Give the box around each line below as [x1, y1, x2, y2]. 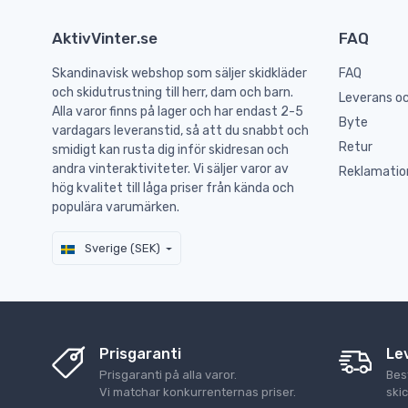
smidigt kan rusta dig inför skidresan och [52, 142, 289, 158]
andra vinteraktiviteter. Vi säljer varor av [52, 161, 289, 178]
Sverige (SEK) [82, 241, 160, 256]
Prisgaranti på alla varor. [99, 368, 237, 382]
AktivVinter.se [52, 29, 158, 48]
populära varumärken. [52, 199, 179, 216]
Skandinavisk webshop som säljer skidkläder [52, 66, 307, 82]
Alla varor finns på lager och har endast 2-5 [52, 104, 303, 120]
